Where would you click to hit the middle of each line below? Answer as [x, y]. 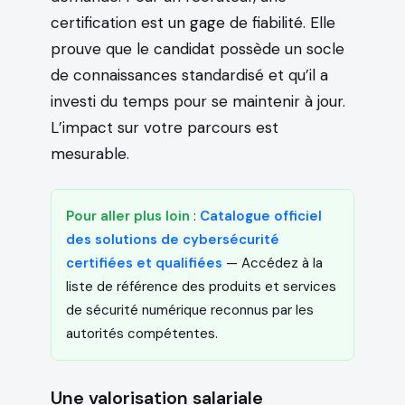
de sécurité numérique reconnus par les [190, 310]
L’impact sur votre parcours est [165, 127]
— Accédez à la [273, 263]
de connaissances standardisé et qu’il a [189, 75]
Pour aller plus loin [128, 216]
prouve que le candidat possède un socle [198, 48]
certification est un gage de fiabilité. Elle [193, 22]
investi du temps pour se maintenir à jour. [198, 101]
